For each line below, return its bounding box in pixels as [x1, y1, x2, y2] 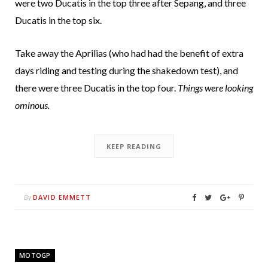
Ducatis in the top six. [15, 14, 102, 26]
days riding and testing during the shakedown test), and [15, 64, 238, 76]
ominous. [15, 99, 50, 111]
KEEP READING [106, 141, 162, 151]
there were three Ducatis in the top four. [15, 81, 178, 93]
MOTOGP [19, 250, 51, 260]
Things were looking [178, 81, 253, 93]
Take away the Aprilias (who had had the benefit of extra [15, 47, 243, 59]
